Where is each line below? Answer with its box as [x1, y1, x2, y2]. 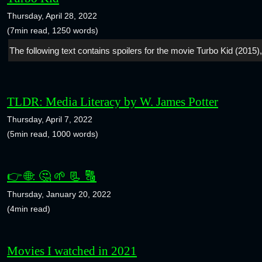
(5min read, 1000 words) [7, 129, 98, 139]
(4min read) [7, 204, 50, 213]
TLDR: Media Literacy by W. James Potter [7, 95, 218, 109]
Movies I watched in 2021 [7, 243, 137, 257]
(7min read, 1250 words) [7, 26, 98, 36]
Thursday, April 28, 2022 [7, 11, 97, 21]
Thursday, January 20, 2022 [7, 189, 111, 199]
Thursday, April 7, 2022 [7, 115, 92, 125]
